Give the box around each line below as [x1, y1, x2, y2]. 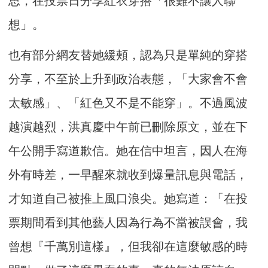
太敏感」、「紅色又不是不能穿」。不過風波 [8, 96, 248, 110]
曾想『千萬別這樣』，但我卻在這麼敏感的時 [8, 240, 248, 254]
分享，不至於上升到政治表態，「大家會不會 [8, 72, 248, 86]
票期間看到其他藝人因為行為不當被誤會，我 [8, 216, 248, 230]
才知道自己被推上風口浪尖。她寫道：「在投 [8, 192, 248, 206]
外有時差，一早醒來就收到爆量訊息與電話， [8, 168, 248, 182]
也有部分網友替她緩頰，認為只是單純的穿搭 [8, 48, 248, 62]
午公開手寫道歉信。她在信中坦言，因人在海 [8, 144, 248, 158]
